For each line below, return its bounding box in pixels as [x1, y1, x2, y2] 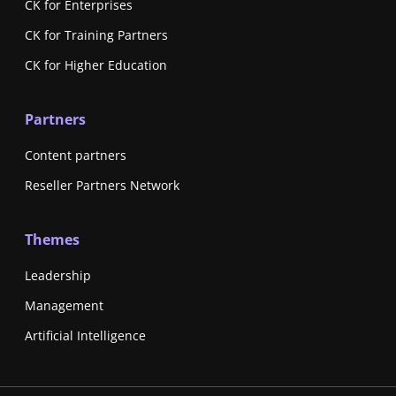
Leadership [25, 267, 91, 285]
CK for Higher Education [25, 57, 167, 74]
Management [25, 297, 103, 315]
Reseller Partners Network [25, 177, 179, 194]
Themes [25, 230, 80, 250]
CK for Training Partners [25, 27, 168, 44]
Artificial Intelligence [25, 327, 146, 345]
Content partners [25, 147, 126, 164]
